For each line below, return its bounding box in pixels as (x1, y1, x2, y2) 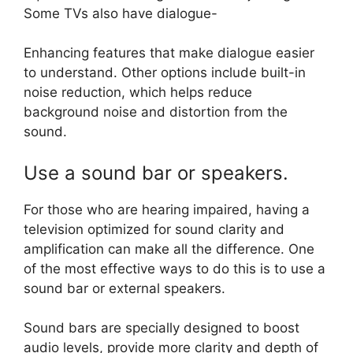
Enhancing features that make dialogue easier (24, 45, 314, 61)
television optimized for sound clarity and (24, 221, 284, 237)
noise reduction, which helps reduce (24, 84, 252, 101)
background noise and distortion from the (24, 104, 288, 121)
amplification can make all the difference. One (24, 240, 314, 257)
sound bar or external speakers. (24, 280, 225, 296)
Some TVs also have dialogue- (24, 5, 217, 21)
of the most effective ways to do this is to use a (24, 260, 325, 277)
